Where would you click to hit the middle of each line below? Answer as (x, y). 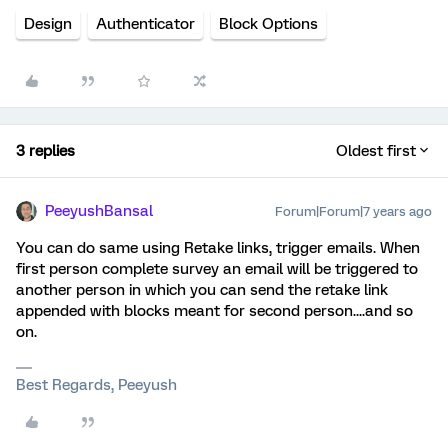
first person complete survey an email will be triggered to (217, 269)
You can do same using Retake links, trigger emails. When (218, 248)
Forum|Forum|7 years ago (353, 211)
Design (48, 24)
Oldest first (376, 151)
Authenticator (145, 24)
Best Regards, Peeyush (96, 385)
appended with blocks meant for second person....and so (214, 311)
